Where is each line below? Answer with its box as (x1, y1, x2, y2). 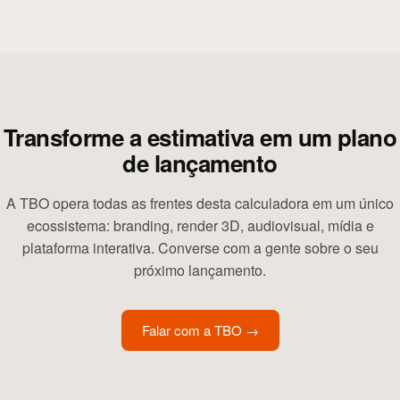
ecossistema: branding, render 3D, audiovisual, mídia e (26, 215, 374, 236)
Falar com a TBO (141, 321, 242, 339)
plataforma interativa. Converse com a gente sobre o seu (21, 237, 379, 258)
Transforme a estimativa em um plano (3, 121, 397, 154)
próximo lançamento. (134, 260, 266, 280)
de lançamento (122, 146, 278, 179)
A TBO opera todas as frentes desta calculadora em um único (6, 193, 394, 213)
